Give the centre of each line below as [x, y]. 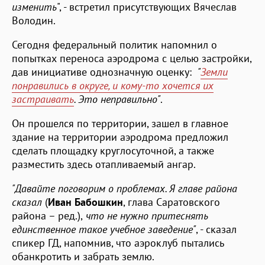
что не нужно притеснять [146, 215]
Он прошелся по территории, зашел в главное [120, 123]
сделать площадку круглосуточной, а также [113, 150]
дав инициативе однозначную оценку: [105, 72]
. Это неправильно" [117, 99]
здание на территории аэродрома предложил [120, 137]
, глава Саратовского [172, 202]
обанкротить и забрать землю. [83, 256]
